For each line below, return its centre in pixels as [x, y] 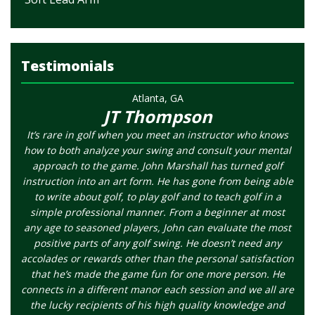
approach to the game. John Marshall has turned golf [157, 166]
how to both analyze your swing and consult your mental [157, 150]
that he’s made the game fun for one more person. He [157, 274]
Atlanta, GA [157, 98]
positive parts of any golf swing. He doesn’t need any [157, 243]
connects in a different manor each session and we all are [157, 289]
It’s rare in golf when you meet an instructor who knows [157, 135]
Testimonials [67, 66]
